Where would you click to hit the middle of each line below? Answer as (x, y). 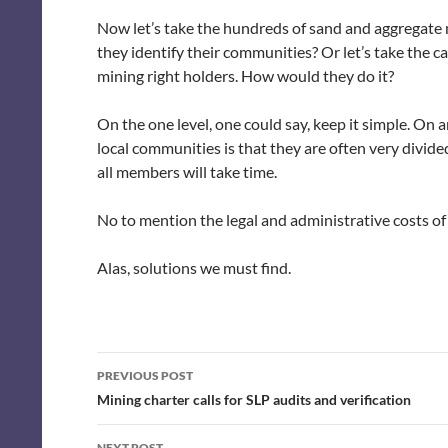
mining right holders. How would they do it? (245, 75)
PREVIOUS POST (145, 375)
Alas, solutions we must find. (194, 267)
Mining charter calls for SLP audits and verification (254, 399)
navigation (158, 402)
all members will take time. (187, 171)
